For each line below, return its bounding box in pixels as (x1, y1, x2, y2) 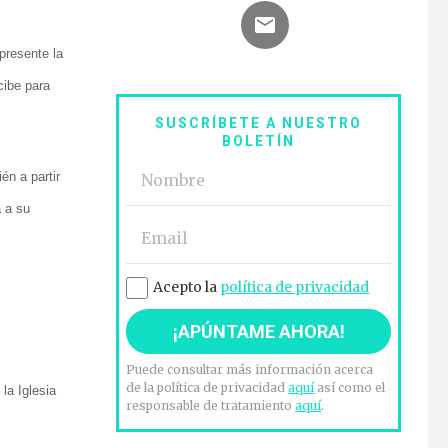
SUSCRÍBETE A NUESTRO (155, 115, 363, 132)
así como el (314, 380, 386, 396)
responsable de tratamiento (126, 398, 296, 414)
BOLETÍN (222, 133, 296, 150)
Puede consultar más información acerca (126, 362, 374, 378)
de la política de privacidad (126, 380, 289, 396)
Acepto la (153, 278, 221, 297)
